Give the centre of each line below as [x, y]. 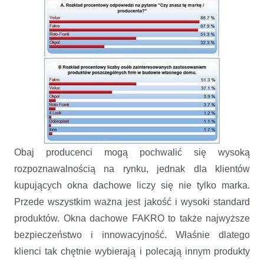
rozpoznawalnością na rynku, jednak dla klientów [132, 169]
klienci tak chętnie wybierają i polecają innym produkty [132, 251]
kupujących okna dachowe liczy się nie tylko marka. [132, 185]
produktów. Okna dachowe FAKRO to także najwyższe [132, 218]
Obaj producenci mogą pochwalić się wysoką [132, 152]
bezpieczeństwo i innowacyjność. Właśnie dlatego [132, 235]
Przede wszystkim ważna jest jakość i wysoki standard [132, 202]
